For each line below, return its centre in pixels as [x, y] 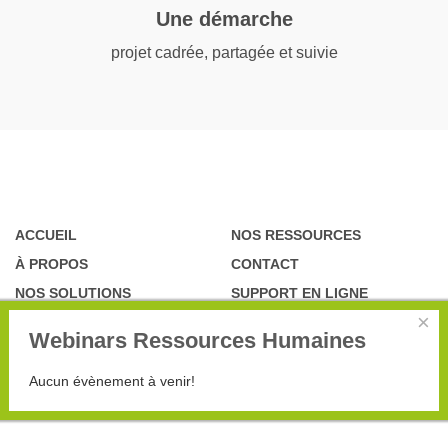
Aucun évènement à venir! [112, 381]
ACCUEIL [46, 235]
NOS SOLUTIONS [73, 293]
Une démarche [224, 19]
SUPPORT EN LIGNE [299, 293]
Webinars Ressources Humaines [197, 340]
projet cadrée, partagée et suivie [224, 53]
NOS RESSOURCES [296, 235]
